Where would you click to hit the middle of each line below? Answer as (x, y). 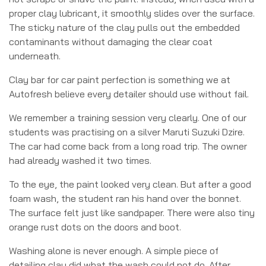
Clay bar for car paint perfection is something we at (120, 79)
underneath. (35, 56)
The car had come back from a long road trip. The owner (128, 146)
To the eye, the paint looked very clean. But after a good (130, 184)
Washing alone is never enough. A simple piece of (114, 250)
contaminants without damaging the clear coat (111, 41)
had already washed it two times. (80, 160)
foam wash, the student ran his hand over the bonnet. (125, 198)
